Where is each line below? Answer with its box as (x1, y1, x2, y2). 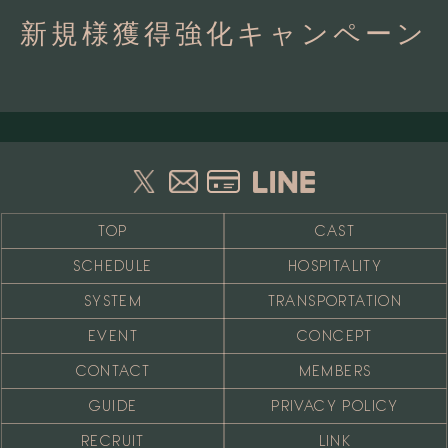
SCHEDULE (73, 256, 153, 275)
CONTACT (75, 361, 151, 380)
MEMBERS (298, 361, 372, 380)
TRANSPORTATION (267, 291, 403, 310)
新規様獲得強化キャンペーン (20, 16, 428, 50)
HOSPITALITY (287, 256, 383, 275)
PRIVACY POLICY (271, 396, 399, 415)
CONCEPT (297, 326, 373, 345)
